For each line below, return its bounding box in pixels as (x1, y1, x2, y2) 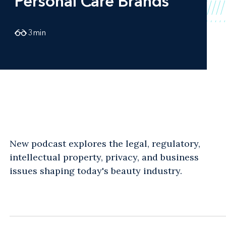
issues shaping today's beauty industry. (10, 164, 182, 177)
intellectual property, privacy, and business (10, 151, 199, 163)
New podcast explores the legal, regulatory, (10, 137, 200, 149)
